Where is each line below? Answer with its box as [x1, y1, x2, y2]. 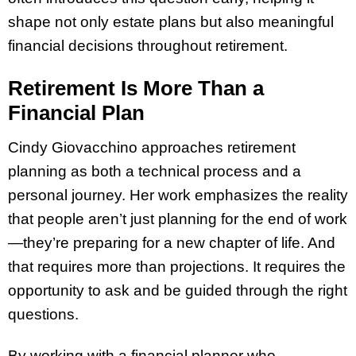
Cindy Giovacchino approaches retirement [8, 138, 296, 156]
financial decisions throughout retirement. [8, 37, 288, 54]
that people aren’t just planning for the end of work [8, 210, 347, 227]
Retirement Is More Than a [8, 75, 264, 100]
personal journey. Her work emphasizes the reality [8, 186, 348, 203]
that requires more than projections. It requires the [8, 257, 346, 275]
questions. [8, 305, 79, 323]
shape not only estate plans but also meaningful [8, 14, 334, 30]
